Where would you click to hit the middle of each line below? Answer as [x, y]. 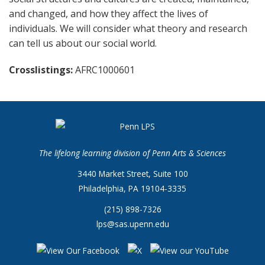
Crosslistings [40, 70]
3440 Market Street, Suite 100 [132, 174]
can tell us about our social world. [83, 43]
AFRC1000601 [105, 70]
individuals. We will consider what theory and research [128, 29]
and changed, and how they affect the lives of [109, 14]
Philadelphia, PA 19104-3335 [132, 189]
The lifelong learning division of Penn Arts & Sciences [132, 153]
